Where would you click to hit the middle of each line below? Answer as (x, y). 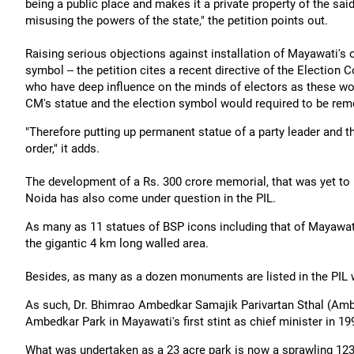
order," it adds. (62, 149)
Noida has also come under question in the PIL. (151, 198)
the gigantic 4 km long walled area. (117, 243)
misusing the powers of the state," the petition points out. (177, 21)
